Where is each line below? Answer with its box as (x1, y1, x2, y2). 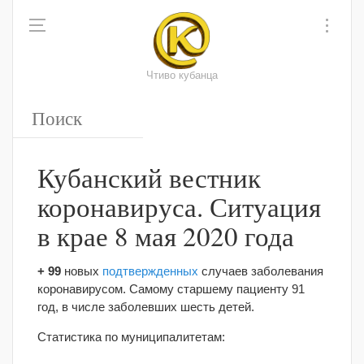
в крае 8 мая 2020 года (37, 218, 294, 253)
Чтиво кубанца (146, 70, 218, 81)
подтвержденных (102, 264, 198, 278)
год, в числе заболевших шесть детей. (37, 300, 254, 314)
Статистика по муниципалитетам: (37, 330, 225, 344)
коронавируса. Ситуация (37, 188, 321, 224)
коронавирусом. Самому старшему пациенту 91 (37, 282, 305, 296)
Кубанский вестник (37, 159, 261, 195)
